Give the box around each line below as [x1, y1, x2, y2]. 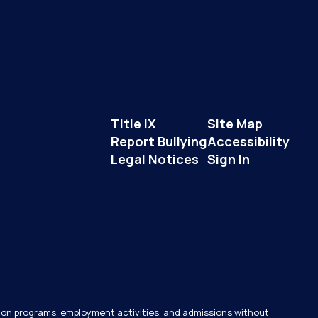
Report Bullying [110, 132, 207, 150]
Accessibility [207, 132, 290, 150]
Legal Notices [110, 150, 199, 168]
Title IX [110, 114, 156, 132]
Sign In [207, 150, 250, 168]
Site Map [207, 114, 263, 132]
